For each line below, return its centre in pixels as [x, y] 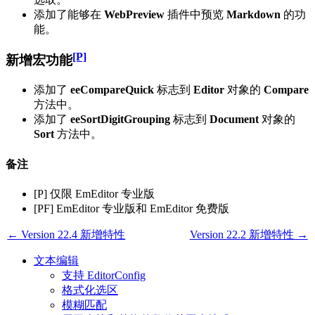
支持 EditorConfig [104, 275]
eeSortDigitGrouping [120, 120]
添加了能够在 [69, 14]
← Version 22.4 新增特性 [66, 234]
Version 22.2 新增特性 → [249, 234]
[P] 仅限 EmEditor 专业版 [94, 193]
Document [234, 120]
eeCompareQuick [112, 90]
